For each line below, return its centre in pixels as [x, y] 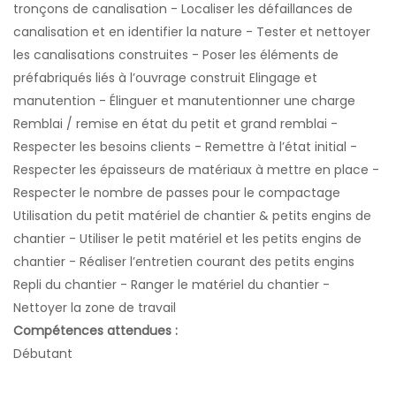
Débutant [43, 353]
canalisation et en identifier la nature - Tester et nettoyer [192, 31]
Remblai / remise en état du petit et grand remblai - [175, 123]
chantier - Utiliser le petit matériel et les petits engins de [187, 238]
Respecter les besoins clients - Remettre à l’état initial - [185, 146]
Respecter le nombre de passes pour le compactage [177, 192]
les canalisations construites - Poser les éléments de [176, 54]
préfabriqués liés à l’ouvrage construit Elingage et [165, 77]
